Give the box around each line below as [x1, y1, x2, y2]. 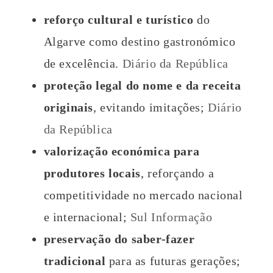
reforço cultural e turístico [43, 13, 194, 27]
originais [43, 101, 94, 115]
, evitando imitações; [93, 101, 208, 115]
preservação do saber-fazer [43, 232, 195, 246]
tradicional [43, 254, 106, 268]
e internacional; [43, 210, 130, 224]
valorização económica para [43, 144, 200, 158]
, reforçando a [140, 166, 214, 180]
